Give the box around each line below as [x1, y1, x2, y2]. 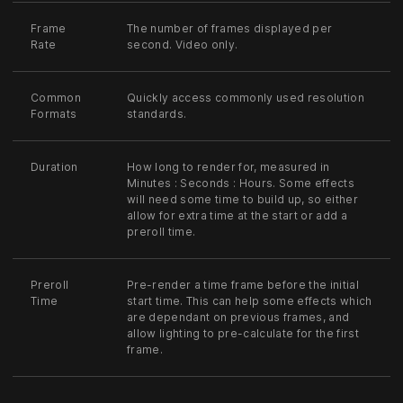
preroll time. [127, 224, 196, 238]
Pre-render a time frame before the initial [127, 277, 359, 291]
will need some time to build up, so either [127, 192, 358, 206]
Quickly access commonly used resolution [127, 90, 364, 104]
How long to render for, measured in [127, 159, 330, 174]
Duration [31, 159, 78, 174]
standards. [127, 106, 187, 121]
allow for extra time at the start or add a [127, 208, 347, 222]
